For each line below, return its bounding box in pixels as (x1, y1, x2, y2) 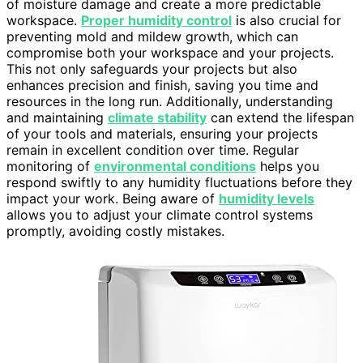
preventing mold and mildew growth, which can (6, 28, 298, 45)
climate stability (108, 109, 207, 126)
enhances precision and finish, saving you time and (6, 77, 318, 94)
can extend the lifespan (207, 109, 354, 126)
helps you (256, 158, 319, 175)
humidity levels (219, 190, 314, 207)
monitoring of (6, 158, 94, 175)
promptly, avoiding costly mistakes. (6, 223, 224, 240)
